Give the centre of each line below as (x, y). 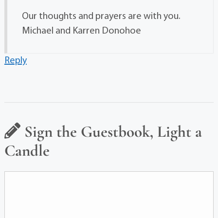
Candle (27, 151)
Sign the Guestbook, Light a (111, 132)
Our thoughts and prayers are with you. (101, 17)
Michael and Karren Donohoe (81, 31)
